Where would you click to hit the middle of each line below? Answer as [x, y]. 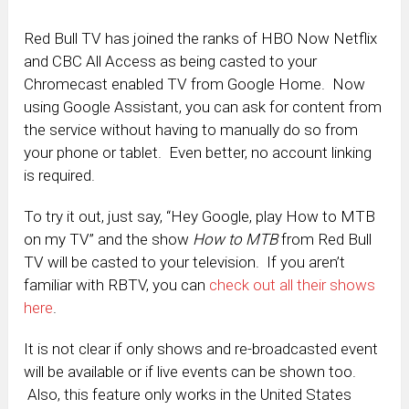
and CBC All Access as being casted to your [171, 62]
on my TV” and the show [109, 240]
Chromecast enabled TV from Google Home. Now [195, 84]
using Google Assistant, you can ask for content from [203, 107]
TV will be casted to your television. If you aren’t [185, 262]
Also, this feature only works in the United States [188, 395]
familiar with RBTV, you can [117, 285]
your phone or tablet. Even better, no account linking [198, 153]
